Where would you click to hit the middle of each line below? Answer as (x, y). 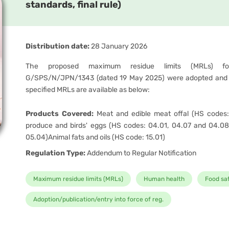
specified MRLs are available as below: (88, 90)
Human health (164, 179)
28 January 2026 (118, 46)
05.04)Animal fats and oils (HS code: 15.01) (95, 137)
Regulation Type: (55, 153)
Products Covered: (60, 114)
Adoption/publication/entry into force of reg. (98, 199)
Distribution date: (58, 46)
